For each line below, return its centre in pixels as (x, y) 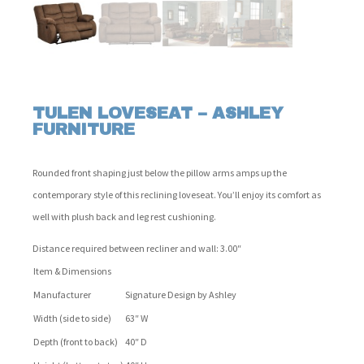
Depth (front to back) (76, 342)
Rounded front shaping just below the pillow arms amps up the (160, 173)
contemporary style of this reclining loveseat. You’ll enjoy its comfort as (177, 195)
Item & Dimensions (72, 271)
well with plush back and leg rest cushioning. (124, 217)
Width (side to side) (72, 318)
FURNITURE (84, 129)
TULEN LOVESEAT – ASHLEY (158, 113)
